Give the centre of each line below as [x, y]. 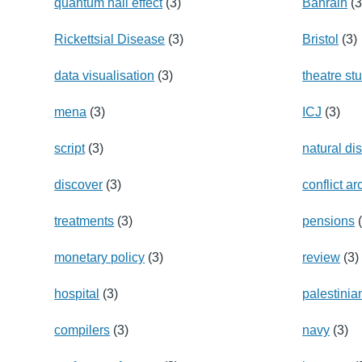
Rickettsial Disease [110, 39]
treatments [84, 221]
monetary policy [100, 257]
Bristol [321, 39]
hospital [77, 293]
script [70, 148]
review [322, 257]
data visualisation [105, 75]
